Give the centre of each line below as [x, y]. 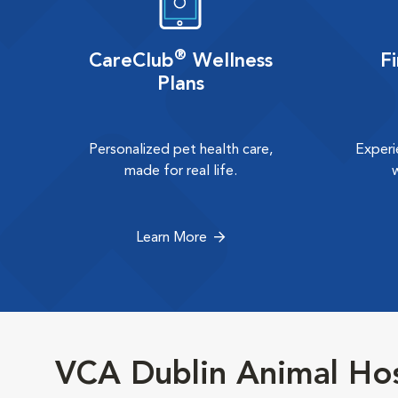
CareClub [131, 61]
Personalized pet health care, [180, 150]
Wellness [229, 61]
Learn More [172, 238]
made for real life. [180, 171]
